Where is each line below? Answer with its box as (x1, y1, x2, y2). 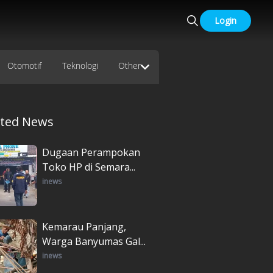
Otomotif (7, 59, 41, 71)
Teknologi (62, 59, 98, 71)
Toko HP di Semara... (42, 160, 135, 174)
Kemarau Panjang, (42, 219, 126, 233)
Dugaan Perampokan (42, 145, 140, 159)
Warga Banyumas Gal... (42, 234, 146, 248)
